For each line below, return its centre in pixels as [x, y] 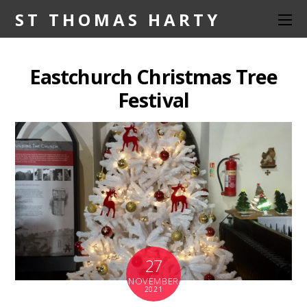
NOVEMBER [153, 281]
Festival [153, 100]
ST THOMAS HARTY [118, 20]
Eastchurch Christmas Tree [153, 77]
